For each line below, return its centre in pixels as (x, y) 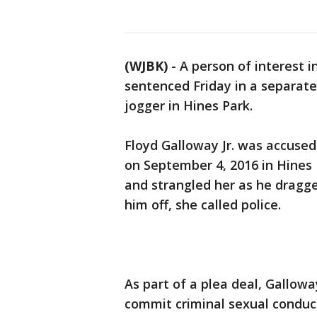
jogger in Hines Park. (190, 105)
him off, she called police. (203, 204)
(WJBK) (146, 66)
